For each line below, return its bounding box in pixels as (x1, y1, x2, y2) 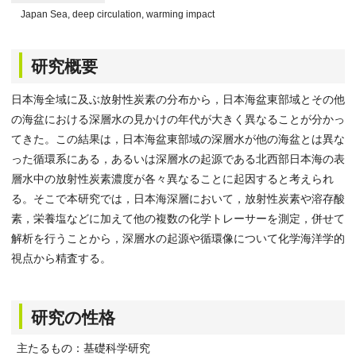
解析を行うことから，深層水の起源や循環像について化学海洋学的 (11, 232, 345, 245)
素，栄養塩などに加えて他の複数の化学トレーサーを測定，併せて (11, 212, 345, 225)
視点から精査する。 (11, 252, 111, 265)
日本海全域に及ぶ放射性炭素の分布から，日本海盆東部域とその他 (11, 93, 345, 106)
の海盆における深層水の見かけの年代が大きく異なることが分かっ (11, 113, 345, 126)
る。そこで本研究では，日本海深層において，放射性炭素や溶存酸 (11, 192, 345, 205)
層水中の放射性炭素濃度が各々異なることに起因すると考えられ (11, 172, 334, 185)
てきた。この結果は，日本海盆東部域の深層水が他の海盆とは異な (11, 133, 345, 145)
